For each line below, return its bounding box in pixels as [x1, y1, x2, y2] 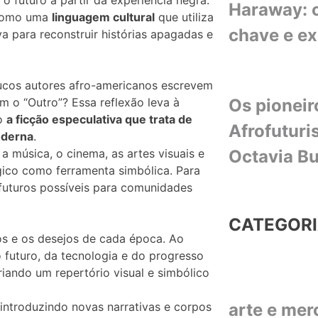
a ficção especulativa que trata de [6, 111, 192, 126]
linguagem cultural [52, 9, 155, 24]
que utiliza [155, 9, 214, 24]
